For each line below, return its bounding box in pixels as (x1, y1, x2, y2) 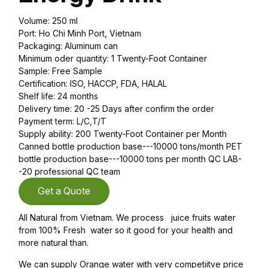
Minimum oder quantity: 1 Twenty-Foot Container (19, 53, 207, 63)
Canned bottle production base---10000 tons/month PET (19, 141, 242, 151)
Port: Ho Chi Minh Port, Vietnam (19, 28, 141, 38)
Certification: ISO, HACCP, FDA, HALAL (19, 78, 167, 89)
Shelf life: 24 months (19, 90, 98, 101)
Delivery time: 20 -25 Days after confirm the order (19, 103, 214, 114)
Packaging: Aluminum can (19, 40, 118, 51)
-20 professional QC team (19, 166, 120, 176)
